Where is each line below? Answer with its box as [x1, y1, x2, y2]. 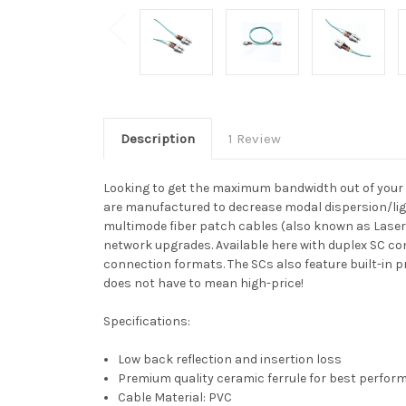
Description [120, 130, 195, 147]
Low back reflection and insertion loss [118, 351, 343, 367]
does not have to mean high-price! [103, 275, 304, 291]
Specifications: [103, 313, 190, 329]
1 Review [227, 130, 281, 147]
